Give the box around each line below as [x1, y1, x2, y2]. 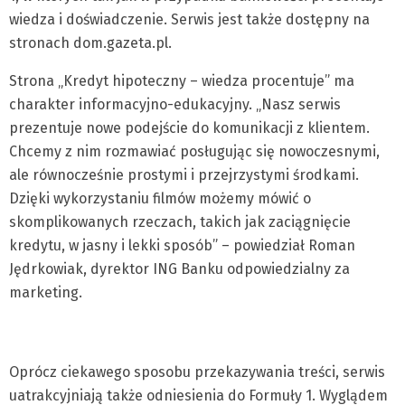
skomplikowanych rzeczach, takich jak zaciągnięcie [9, 213, 351, 231]
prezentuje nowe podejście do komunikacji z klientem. [9, 119, 370, 137]
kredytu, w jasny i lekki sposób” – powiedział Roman [9, 237, 355, 254]
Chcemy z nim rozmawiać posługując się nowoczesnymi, [9, 143, 380, 160]
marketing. [9, 284, 82, 301]
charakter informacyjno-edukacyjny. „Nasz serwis [9, 96, 341, 113]
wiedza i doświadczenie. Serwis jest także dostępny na [9, 11, 370, 28]
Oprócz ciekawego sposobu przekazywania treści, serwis [9, 363, 385, 381]
